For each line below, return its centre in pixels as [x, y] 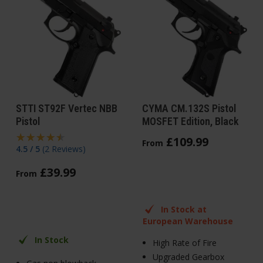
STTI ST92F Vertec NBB [67, 108]
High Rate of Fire [184, 242]
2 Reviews [64, 149]
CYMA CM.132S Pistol [189, 108]
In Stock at [184, 209]
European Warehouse [188, 221]
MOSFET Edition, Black [190, 121]
